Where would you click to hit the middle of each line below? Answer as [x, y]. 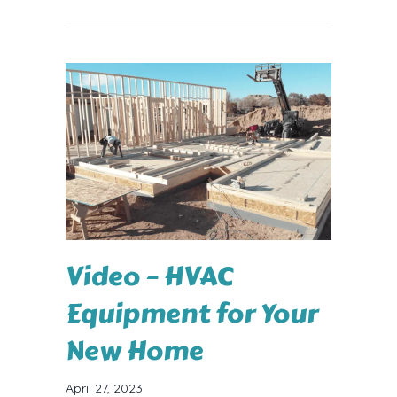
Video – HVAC [149, 276]
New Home [135, 350]
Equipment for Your [192, 313]
